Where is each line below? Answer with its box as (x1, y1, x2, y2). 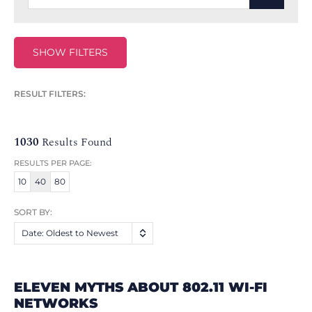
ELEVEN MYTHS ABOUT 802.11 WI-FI (14, 278, 267, 295)
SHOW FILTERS (33, 46, 108, 58)
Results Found (39, 134, 112, 150)
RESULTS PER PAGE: (14, 158, 92, 168)
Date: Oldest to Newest (22, 227, 118, 238)
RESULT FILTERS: (14, 88, 86, 99)
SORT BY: (14, 207, 52, 218)
